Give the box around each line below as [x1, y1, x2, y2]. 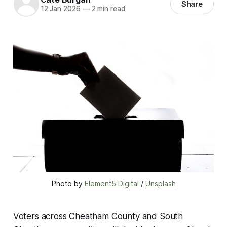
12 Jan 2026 [40, 5, 81, 13]
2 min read [89, 5, 125, 13]
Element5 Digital [84, 179, 139, 188]
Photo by [51, 179, 85, 188]
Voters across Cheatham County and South [13, 211, 183, 222]
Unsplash [145, 179, 176, 188]
